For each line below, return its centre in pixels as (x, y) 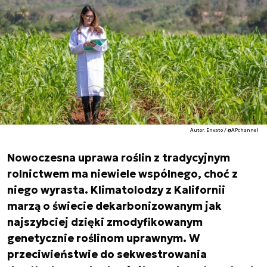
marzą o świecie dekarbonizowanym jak (114, 206)
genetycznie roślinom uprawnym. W (104, 238)
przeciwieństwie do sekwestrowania (107, 254)
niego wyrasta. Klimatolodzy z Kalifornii (116, 190)
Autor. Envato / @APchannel (225, 130)
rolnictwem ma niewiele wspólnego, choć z (122, 174)
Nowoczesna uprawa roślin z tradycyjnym (119, 158)
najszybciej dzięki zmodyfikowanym (105, 222)
